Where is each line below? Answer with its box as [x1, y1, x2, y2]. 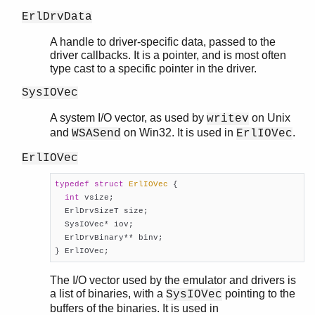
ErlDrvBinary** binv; [54, 233, 163, 242]
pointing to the [222, 288, 295, 300]
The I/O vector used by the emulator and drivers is [50, 274, 296, 287]
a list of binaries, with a [50, 288, 166, 300]
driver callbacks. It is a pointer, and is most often [50, 49, 286, 61]
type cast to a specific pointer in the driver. [50, 62, 257, 75]
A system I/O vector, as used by [50, 111, 207, 124]
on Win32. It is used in [121, 126, 236, 139]
